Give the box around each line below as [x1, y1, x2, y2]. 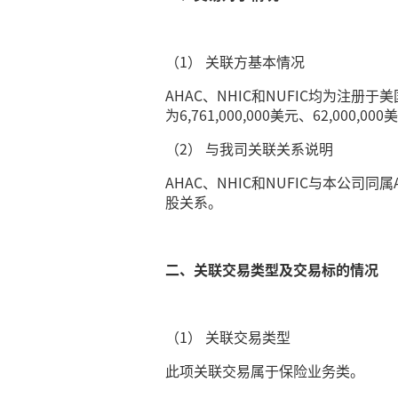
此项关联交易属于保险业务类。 [165, 360, 365, 381]
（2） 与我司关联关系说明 [165, 138, 334, 159]
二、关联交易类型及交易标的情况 [165, 259, 379, 280]
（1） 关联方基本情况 [165, 51, 306, 72]
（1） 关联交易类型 [165, 326, 291, 347]
